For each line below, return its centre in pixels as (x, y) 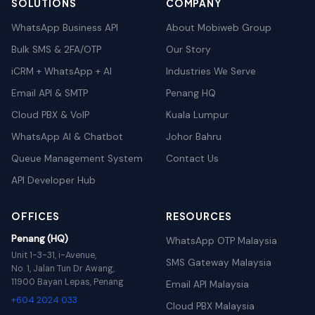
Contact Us (192, 159)
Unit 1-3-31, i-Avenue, (54, 256)
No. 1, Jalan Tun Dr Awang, (63, 269)
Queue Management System (77, 159)
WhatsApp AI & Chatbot (67, 137)
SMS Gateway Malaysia (219, 263)
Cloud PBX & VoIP (50, 115)
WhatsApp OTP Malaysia (221, 241)
